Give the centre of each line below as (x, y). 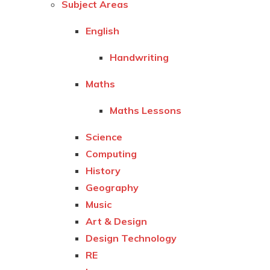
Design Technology (131, 238)
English (103, 30)
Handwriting (140, 57)
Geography (112, 187)
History (103, 170)
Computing (111, 153)
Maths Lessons (146, 110)
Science (104, 137)
